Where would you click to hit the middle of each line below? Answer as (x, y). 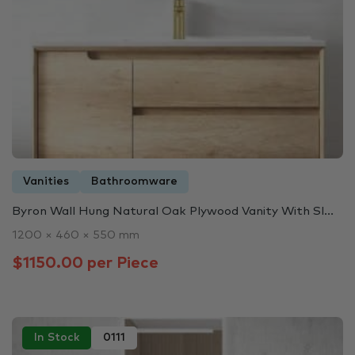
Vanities (46, 182)
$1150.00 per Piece (85, 263)
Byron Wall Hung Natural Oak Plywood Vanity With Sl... (173, 212)
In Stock (57, 337)
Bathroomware (134, 182)
